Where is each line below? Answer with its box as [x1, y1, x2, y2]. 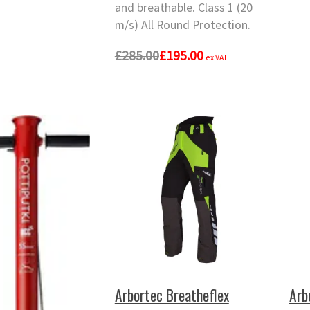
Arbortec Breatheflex [114, 284, 229, 306]
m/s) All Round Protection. [114, 17, 250, 33]
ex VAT [206, 51, 228, 62]
